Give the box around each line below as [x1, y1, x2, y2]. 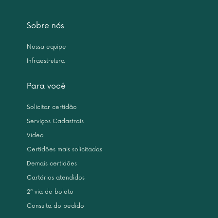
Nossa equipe [27, 43, 66, 51]
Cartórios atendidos [27, 174, 85, 182]
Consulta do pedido [27, 202, 84, 210]
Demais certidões [27, 160, 77, 167]
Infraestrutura [27, 57, 65, 65]
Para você [27, 81, 66, 91]
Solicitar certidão [27, 104, 77, 111]
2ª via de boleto [27, 188, 73, 196]
